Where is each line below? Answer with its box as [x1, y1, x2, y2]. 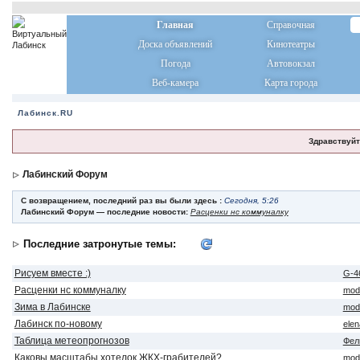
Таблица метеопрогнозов [14, 335, 129, 346]
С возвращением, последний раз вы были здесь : [20, 196, 224, 205]
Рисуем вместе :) [14, 268, 91, 279]
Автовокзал [267, 58, 316, 69]
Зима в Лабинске [14, 301, 91, 313]
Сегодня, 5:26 [223, 196, 279, 205]
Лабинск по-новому [14, 318, 102, 329]
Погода [160, 58, 190, 69]
